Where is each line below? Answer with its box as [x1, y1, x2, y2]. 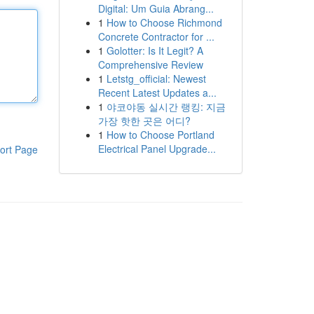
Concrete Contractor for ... [97, 29, 214, 43]
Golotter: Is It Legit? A [106, 43, 203, 57]
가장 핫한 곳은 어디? [97, 114, 191, 128]
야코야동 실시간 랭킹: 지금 [106, 100, 226, 114]
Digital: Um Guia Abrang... [97, 1, 214, 15]
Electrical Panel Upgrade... [97, 142, 216, 156]
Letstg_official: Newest [106, 71, 206, 86]
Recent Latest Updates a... [97, 86, 217, 100]
